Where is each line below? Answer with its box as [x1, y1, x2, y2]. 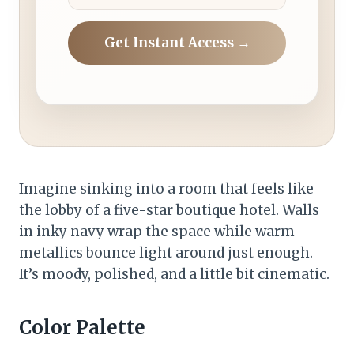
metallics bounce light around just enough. [19, 244, 313, 262]
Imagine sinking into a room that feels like [19, 180, 314, 198]
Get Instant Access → [104, 34, 250, 52]
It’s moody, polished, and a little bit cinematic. [19, 265, 330, 284]
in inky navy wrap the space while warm [19, 223, 295, 241]
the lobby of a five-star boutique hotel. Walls [19, 201, 319, 220]
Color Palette [19, 315, 145, 341]
